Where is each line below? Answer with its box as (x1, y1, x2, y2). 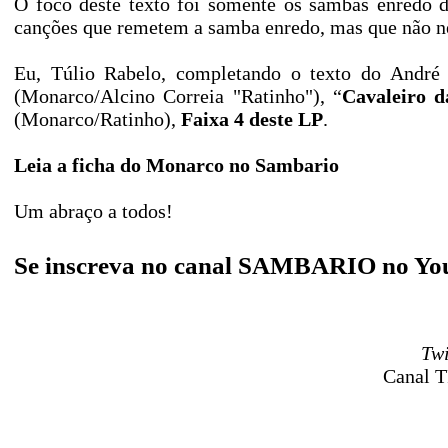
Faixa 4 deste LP (181, 108, 323, 130)
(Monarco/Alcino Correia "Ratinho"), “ (14, 85, 342, 107)
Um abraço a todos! (14, 200, 173, 222)
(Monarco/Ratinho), (14, 108, 181, 130)
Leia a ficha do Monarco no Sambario (14, 154, 339, 176)
